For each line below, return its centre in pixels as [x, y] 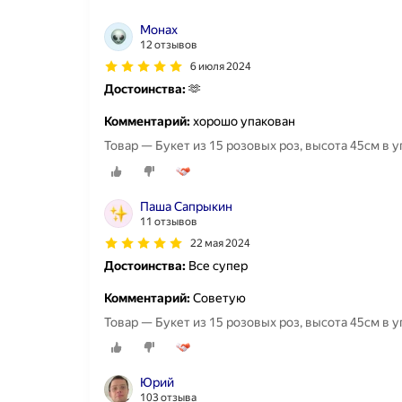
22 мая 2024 [220, 243]
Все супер [217, 265]
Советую [218, 297]
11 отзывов [169, 221]
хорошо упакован [243, 122]
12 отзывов [169, 45]
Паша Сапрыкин [186, 206]
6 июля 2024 [221, 67]
